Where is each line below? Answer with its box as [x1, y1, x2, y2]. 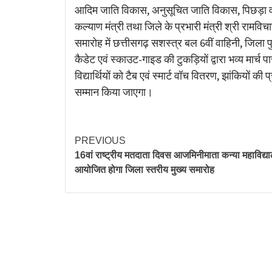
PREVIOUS [75, 135, 126, 146]
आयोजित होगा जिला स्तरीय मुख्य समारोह [75, 164, 214, 175]
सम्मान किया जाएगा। [75, 84, 153, 99]
